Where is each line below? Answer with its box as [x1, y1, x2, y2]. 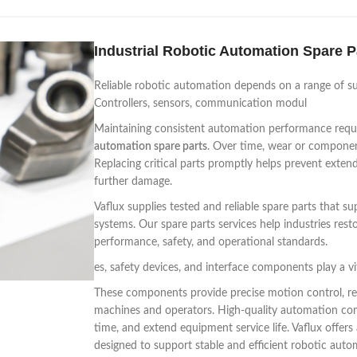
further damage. [94, 176, 172, 187]
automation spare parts [94, 141, 207, 152]
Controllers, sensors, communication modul [94, 98, 307, 109]
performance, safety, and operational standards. [94, 237, 328, 248]
